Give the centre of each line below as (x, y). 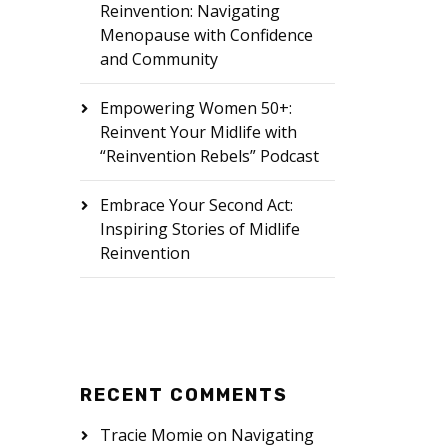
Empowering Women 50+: (195, 108)
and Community (158, 59)
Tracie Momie (151, 435)
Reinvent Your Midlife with (198, 132)
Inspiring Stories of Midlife (199, 229)
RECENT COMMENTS (183, 395)
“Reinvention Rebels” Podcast (209, 156)
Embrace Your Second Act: (196, 205)
